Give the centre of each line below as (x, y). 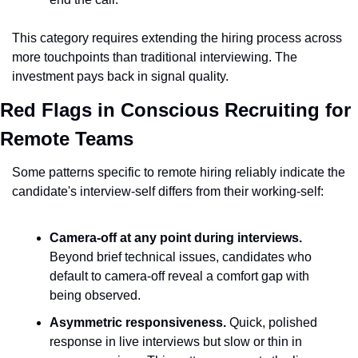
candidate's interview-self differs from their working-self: (168, 191)
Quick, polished (272, 322)
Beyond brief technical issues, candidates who (181, 257)
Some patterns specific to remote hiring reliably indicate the (179, 172)
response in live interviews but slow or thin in (176, 342)
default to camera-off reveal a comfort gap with (179, 276)
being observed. (95, 295)
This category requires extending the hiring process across (177, 38)
